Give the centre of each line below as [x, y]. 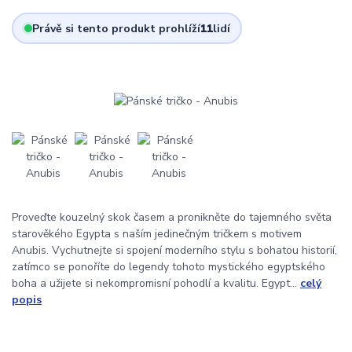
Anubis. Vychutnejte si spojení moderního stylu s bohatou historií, [174, 251]
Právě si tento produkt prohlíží [116, 28]
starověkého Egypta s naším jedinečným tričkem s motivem [157, 234]
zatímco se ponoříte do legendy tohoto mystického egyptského [169, 267]
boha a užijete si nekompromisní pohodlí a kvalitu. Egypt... [156, 284]
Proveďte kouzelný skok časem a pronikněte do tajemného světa [172, 218]
